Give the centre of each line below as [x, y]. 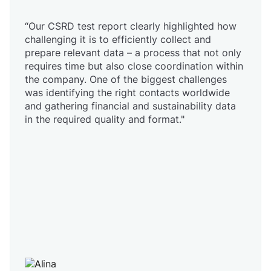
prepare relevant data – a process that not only [133, 53]
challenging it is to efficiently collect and [118, 40]
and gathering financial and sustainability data [130, 106]
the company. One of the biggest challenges [126, 80]
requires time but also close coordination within [134, 66]
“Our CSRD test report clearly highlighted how [131, 26]
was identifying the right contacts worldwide [127, 93]
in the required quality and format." [105, 119]
